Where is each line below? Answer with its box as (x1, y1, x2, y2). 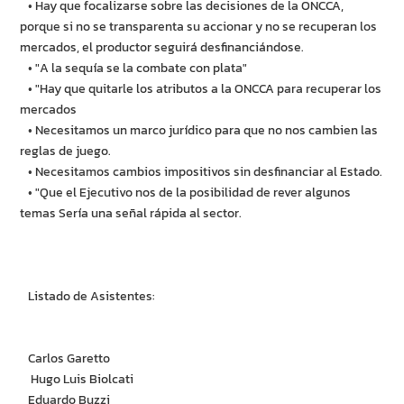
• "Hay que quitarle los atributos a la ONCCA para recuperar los (20, 79, 382, 99)
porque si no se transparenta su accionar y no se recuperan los (20, 17, 378, 37)
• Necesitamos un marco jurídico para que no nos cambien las (20, 121, 379, 141)
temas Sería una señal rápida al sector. (20, 204, 243, 224)
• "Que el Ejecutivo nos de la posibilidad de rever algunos (20, 183, 352, 203)
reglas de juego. (20, 142, 112, 161)
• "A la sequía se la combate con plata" (20, 59, 248, 78)
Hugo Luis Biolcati (20, 370, 134, 390)
